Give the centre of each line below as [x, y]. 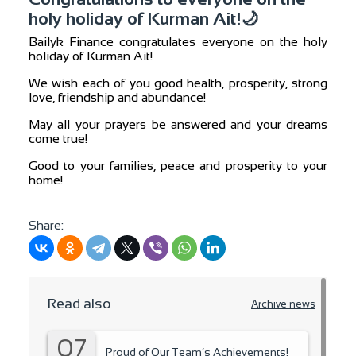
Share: [46, 225]
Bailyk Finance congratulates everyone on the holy [178, 42]
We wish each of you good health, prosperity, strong [178, 83]
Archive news [283, 304]
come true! [58, 139]
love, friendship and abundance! [117, 97]
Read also [79, 304]
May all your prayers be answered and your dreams [178, 124]
